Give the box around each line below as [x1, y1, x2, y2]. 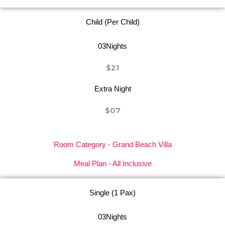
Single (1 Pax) [89, 188, 136, 197]
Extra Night [94, 84, 131, 93]
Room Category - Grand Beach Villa [53, 140, 172, 149]
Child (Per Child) [85, 18, 140, 26]
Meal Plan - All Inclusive [73, 159, 152, 168]
